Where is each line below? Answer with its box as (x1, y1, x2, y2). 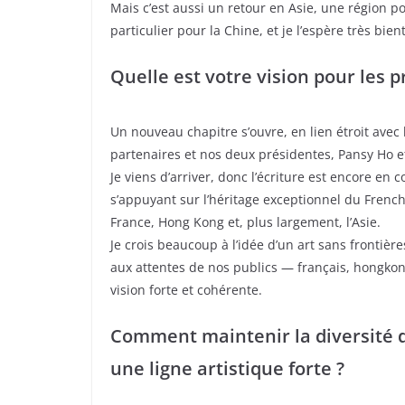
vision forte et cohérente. (110, 280, 262, 298)
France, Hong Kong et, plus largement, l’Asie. (110, 212, 381, 231)
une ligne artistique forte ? (110, 355, 344, 381)
